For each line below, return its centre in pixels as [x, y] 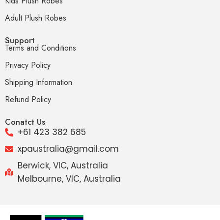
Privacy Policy [28, 65]
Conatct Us [25, 122]
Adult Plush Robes [36, 18]
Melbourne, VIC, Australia [69, 179]
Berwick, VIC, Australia [63, 165]
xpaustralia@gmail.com [69, 149]
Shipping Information [39, 82]
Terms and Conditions [41, 48]
